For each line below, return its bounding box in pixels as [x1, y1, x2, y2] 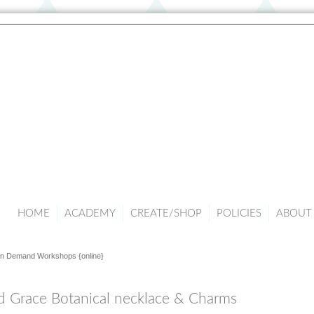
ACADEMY [64, 208, 116, 219]
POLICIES [217, 208, 261, 219]
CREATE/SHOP [130, 208, 202, 219]
